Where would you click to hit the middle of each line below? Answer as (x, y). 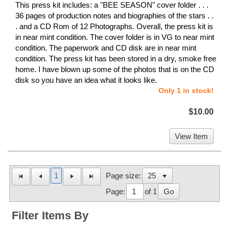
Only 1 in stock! (186, 91)
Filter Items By (50, 216)
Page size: (123, 175)
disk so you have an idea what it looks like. (86, 80)
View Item (191, 136)
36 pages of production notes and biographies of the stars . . (114, 16)
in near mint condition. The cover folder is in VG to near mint (115, 37)
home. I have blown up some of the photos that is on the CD (115, 70)
